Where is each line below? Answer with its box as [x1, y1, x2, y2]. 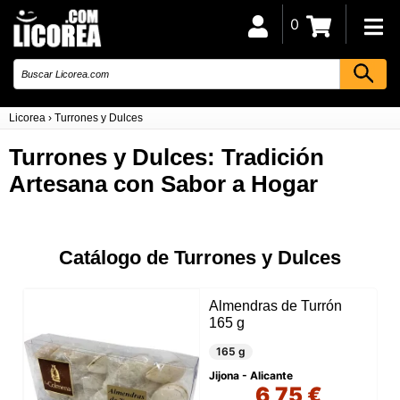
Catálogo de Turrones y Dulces [59, 246, 341, 269]
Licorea [9, 112, 46, 124]
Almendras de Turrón [209, 298, 342, 313]
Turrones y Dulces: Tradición [9, 144, 324, 171]
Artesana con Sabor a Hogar [9, 171, 318, 197]
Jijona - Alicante [209, 369, 293, 382]
